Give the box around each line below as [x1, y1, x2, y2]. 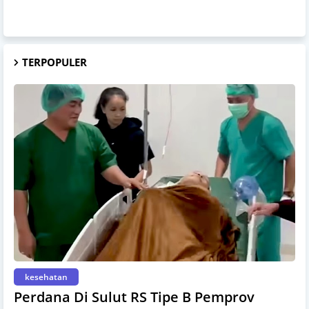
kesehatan [25, 270, 68, 283]
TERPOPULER [22, 54, 87, 69]
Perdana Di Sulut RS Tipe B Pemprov [14, 287, 255, 306]
